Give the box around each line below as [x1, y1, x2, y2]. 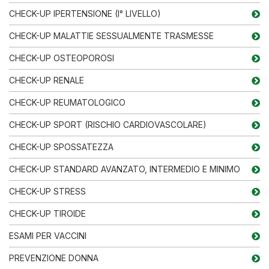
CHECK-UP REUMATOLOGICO [9, 97, 125, 107]
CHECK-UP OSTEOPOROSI [9, 52, 114, 63]
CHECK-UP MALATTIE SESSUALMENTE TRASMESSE [9, 30, 214, 41]
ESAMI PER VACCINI [9, 230, 86, 241]
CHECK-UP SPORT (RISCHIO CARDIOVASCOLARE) [9, 119, 207, 130]
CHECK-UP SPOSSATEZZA [9, 141, 113, 152]
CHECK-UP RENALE [9, 74, 84, 85]
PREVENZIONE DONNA [9, 252, 98, 263]
